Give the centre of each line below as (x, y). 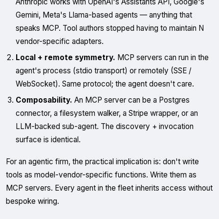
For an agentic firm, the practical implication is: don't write (102, 162)
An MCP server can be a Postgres (131, 100)
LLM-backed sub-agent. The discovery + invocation (105, 126)
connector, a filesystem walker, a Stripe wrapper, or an (107, 113)
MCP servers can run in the (162, 57)
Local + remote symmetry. (66, 57)
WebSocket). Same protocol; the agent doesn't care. (105, 84)
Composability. (44, 100)
